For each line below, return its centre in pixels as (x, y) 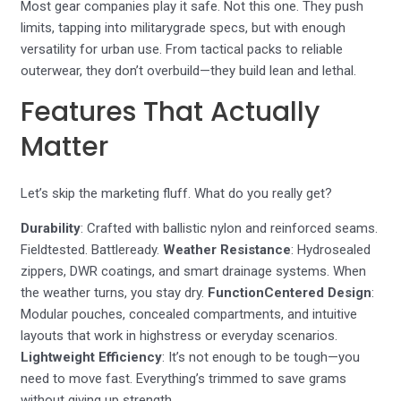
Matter (65, 147)
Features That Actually (171, 112)
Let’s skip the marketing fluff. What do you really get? (177, 193)
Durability (51, 228)
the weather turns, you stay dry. (115, 293)
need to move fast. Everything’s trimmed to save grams (184, 379)
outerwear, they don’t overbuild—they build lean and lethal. (189, 71)
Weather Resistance (227, 250)
